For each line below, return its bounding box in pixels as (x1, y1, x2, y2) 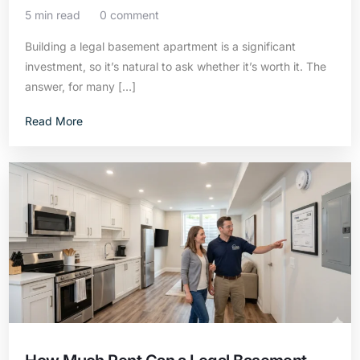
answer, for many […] (25, 80, 137, 93)
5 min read (25, 8, 81, 22)
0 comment (100, 8, 160, 22)
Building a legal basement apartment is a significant (25, 39, 297, 53)
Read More (25, 114, 84, 128)
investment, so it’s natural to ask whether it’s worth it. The (25, 59, 327, 73)
